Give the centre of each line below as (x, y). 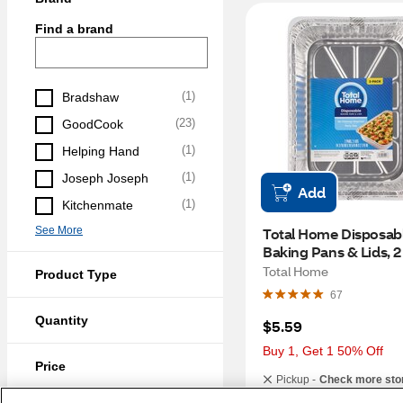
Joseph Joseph (105, 178)
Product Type (76, 274)
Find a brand (74, 29)
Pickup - (296, 380)
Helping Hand (101, 151)
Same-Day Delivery (324, 392)
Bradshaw (90, 97)
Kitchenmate (98, 205)
